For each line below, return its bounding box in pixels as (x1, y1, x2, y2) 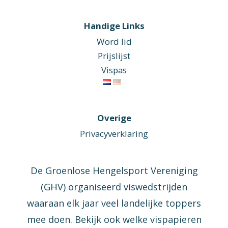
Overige (97, 111, 131, 124)
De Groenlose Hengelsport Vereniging (30, 164, 198, 177)
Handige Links (83, 20, 145, 32)
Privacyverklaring (80, 127, 148, 139)
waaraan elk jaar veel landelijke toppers (27, 196, 201, 209)
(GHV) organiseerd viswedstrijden (41, 180, 187, 193)
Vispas (101, 64, 127, 76)
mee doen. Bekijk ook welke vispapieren (26, 213, 202, 225)
